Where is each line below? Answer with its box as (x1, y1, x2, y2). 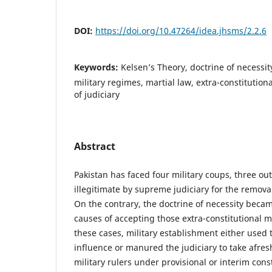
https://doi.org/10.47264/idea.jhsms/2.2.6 (95, 24, 267, 36)
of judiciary (74, 88, 120, 100)
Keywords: (74, 61, 121, 73)
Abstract (74, 139, 115, 153)
